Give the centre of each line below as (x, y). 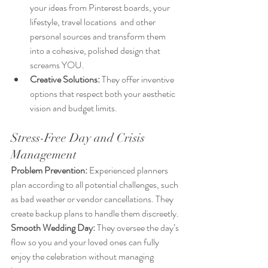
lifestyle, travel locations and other (94, 22)
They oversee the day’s (139, 228)
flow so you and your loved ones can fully (86, 242)
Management (44, 155)
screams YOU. (57, 65)
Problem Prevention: (49, 170)
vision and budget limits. (74, 108)
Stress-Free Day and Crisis (79, 138)
